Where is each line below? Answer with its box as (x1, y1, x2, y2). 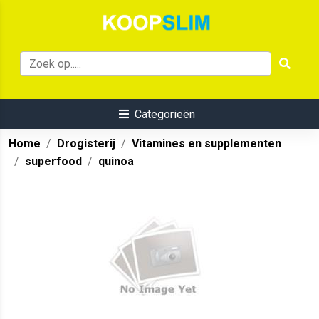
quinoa (98, 155, 134, 169)
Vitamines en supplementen (132, 137, 281, 151)
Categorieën (134, 108, 195, 122)
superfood (25, 155, 82, 169)
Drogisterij (57, 137, 115, 151)
